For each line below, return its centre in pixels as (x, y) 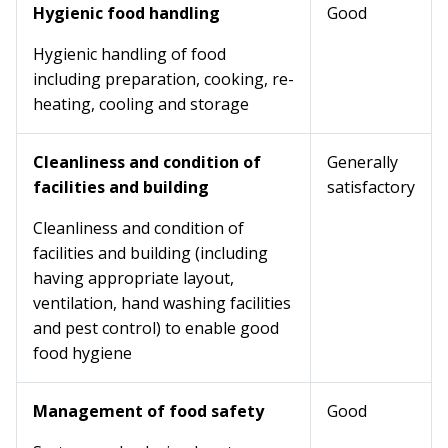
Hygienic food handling (126, 13)
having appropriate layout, (133, 278)
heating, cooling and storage (141, 104)
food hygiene (82, 353)
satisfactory (371, 187)
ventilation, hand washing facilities (162, 303)
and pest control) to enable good (156, 328)
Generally (362, 162)
